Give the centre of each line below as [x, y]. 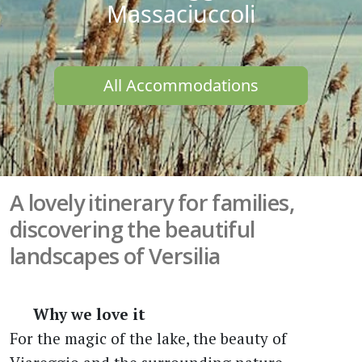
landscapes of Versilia [115, 256]
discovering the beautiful [133, 229]
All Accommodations [181, 85]
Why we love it [89, 314]
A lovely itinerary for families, [152, 202]
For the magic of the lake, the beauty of [148, 338]
